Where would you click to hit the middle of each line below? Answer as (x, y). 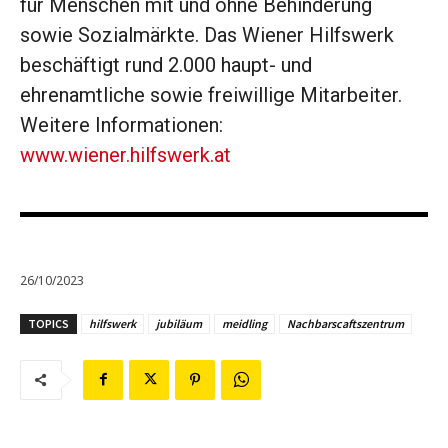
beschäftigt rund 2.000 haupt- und (166, 65)
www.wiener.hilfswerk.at (125, 155)
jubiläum (179, 323)
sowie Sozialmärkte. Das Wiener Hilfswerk (207, 35)
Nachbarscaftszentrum (345, 323)
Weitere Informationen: (121, 125)
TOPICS (48, 323)
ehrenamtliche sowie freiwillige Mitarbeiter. (211, 95)
